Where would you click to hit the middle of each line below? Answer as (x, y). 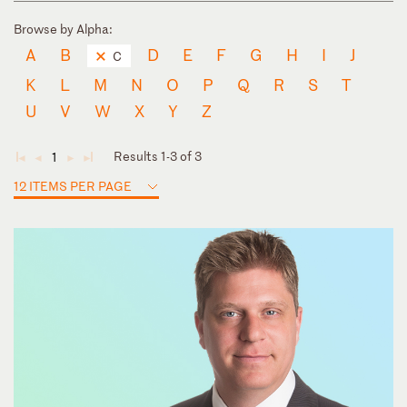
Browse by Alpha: (63, 28)
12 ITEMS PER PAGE (73, 185)
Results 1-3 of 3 (158, 155)
